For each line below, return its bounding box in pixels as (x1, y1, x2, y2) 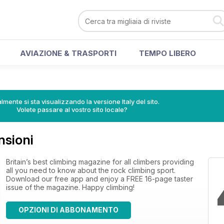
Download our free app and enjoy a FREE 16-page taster (6, 174, 193, 183)
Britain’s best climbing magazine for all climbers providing (6, 157, 194, 166)
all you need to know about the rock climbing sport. (6, 166, 175, 174)
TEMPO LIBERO (139, 48, 196, 58)
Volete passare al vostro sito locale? (16, 105, 127, 113)
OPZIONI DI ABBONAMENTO (18, 205, 118, 214)
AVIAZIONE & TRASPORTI (20, 48, 116, 58)
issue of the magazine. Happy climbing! (6, 183, 134, 191)
